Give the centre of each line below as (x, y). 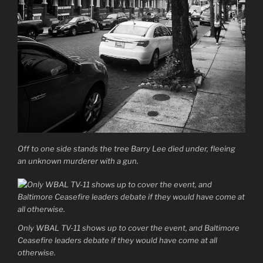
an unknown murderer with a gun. (78, 161)
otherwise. (37, 252)
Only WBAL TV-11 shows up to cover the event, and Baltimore (129, 227)
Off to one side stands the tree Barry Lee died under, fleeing (127, 148)
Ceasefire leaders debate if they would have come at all (117, 240)
